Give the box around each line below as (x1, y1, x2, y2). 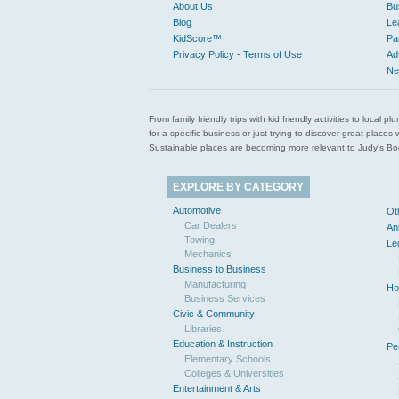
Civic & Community (173, 308, 255, 319)
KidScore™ (173, 33, 222, 44)
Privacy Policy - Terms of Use (173, 49, 302, 60)
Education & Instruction (173, 338, 273, 349)
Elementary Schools (184, 354, 271, 364)
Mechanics (184, 248, 232, 259)
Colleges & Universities (184, 368, 284, 379)
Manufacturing (184, 279, 246, 289)
